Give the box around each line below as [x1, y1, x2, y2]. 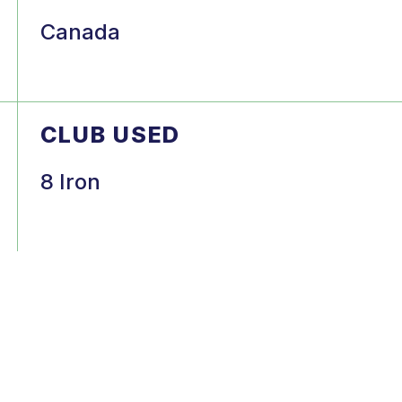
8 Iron [39, 168, 100, 195]
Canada [39, 18, 120, 45]
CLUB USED [39, 120, 180, 148]
